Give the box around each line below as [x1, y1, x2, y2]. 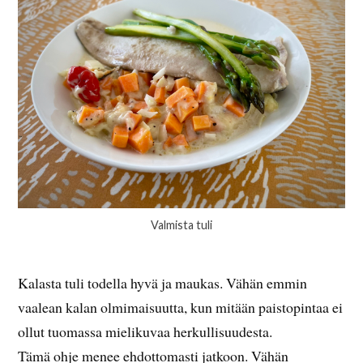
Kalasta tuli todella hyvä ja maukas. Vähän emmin [18, 273, 308, 293]
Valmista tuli [151, 217, 212, 232]
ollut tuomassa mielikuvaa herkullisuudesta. [18, 322, 273, 342]
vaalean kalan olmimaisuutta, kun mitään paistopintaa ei [18, 297, 344, 318]
